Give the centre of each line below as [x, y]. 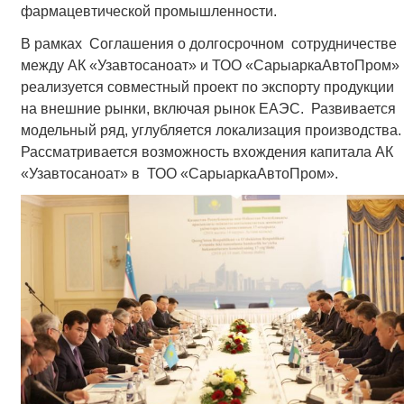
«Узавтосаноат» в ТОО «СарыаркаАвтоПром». [179, 173]
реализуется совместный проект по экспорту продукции [207, 87]
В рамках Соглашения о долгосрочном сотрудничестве [208, 43]
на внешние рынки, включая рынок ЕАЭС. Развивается [208, 108]
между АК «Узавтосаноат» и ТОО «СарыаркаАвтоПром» [210, 65]
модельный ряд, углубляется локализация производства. [211, 130]
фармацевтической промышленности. [148, 12]
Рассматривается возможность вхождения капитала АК [207, 151]
